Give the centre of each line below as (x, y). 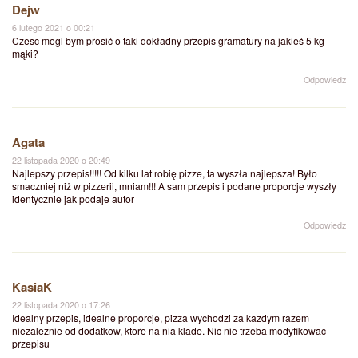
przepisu (31, 344)
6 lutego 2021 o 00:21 (54, 27)
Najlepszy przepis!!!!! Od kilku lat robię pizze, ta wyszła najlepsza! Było (165, 173)
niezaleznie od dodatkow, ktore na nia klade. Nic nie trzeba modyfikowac (169, 331)
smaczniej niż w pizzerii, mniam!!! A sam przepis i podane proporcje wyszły (174, 185)
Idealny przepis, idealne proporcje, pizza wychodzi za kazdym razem (161, 318)
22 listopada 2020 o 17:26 (61, 305)
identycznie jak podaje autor (73, 198)
